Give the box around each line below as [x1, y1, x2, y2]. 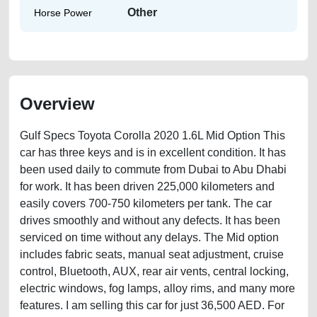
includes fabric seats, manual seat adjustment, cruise [20, 248, 284, 260]
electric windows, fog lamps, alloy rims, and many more [20, 282, 295, 294]
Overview [20, 94, 95, 113]
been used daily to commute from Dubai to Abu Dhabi [20, 163, 287, 175]
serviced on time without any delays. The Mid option [20, 231, 279, 243]
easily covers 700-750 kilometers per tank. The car [20, 197, 272, 209]
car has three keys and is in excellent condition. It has [20, 146, 286, 158]
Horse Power [34, 6, 92, 18]
